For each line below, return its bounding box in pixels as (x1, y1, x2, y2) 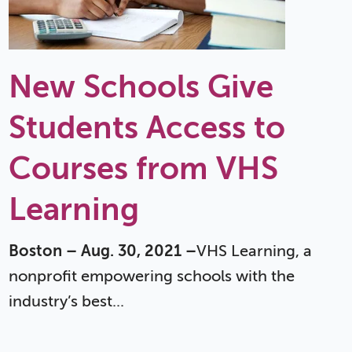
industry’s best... (8, 292, 124, 311)
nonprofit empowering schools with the (8, 267, 295, 286)
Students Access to (8, 109, 285, 145)
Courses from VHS (8, 150, 278, 186)
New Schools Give (8, 68, 273, 104)
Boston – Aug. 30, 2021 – (8, 242, 196, 261)
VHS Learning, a (196, 242, 312, 261)
